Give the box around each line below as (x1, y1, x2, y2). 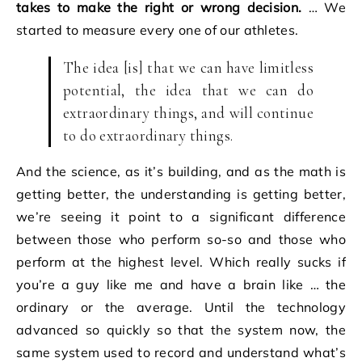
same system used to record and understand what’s (16, 344, 346, 360)
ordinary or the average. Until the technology (16, 299, 346, 315)
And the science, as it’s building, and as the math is (16, 163, 346, 179)
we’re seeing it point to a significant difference (16, 208, 346, 225)
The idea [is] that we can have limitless (63, 58, 314, 77)
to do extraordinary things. (63, 126, 234, 145)
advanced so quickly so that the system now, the (16, 322, 346, 338)
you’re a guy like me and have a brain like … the (16, 276, 346, 293)
